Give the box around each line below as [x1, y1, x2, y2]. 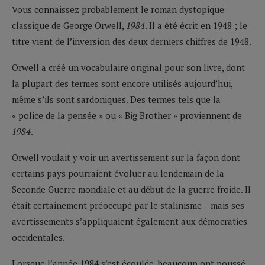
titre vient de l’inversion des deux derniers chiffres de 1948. [12, 35, 251, 47]
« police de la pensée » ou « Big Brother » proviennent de [12, 109, 242, 121]
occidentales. [12, 231, 65, 243]
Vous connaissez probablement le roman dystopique [12, 3, 224, 15]
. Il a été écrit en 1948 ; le [145, 19, 247, 31]
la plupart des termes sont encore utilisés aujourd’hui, [12, 77, 232, 89]
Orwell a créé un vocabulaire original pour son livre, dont [12, 61, 245, 73]
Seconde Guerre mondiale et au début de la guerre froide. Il [12, 183, 251, 195]
